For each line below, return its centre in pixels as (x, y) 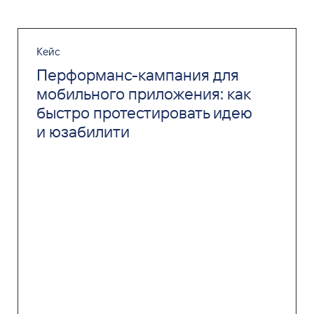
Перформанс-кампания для (137, 75)
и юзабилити (83, 132)
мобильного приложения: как (143, 94)
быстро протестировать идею (144, 113)
